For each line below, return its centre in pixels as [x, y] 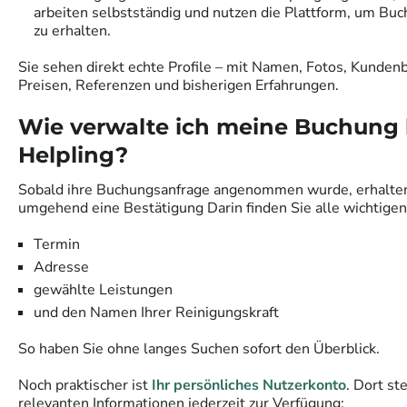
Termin [57, 245]
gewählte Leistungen [105, 290]
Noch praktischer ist [83, 386]
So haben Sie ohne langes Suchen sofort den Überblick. [199, 349]
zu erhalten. [72, 31]
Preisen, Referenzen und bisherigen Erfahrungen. [180, 86]
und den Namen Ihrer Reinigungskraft [158, 313]
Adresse [63, 268]
